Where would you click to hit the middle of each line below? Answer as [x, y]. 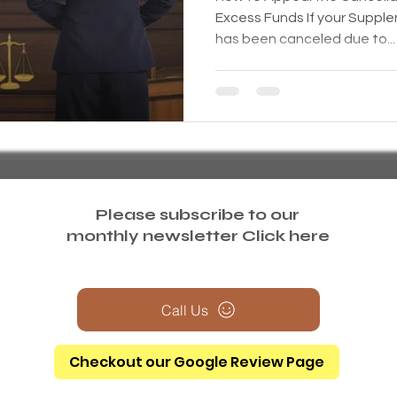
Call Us [184, 310]
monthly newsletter [154, 236]
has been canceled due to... [305, 39]
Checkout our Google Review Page [197, 362]
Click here [285, 236]
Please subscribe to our [198, 214]
